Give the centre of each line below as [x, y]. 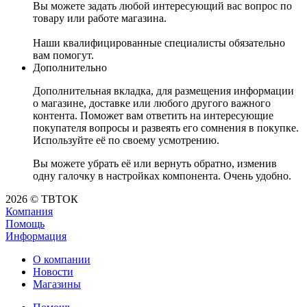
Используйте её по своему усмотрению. [126, 140]
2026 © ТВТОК [42, 199]
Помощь [25, 224]
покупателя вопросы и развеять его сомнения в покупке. [166, 128]
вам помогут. [63, 56]
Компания [29, 212]
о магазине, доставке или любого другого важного [152, 103]
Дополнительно [70, 68]
